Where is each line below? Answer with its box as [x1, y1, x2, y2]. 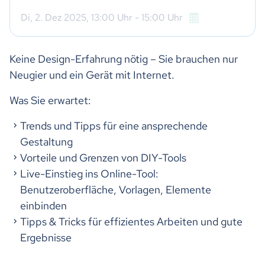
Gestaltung [20, 135, 73, 149]
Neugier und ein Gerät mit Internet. [9, 68, 174, 82]
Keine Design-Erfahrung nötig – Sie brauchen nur [9, 52, 238, 66]
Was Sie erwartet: [9, 93, 91, 108]
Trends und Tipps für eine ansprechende [20, 119, 208, 133]
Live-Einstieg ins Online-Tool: [20, 167, 159, 181]
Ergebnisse [20, 231, 72, 245]
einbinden [20, 199, 67, 213]
